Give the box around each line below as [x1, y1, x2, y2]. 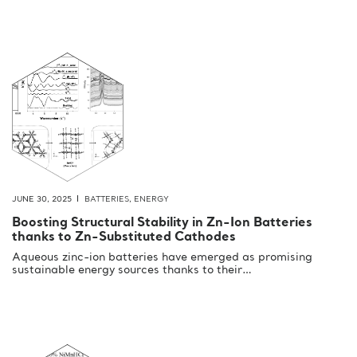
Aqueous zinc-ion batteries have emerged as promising [12, 252, 312, 264]
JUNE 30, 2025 [12, 195, 72, 204]
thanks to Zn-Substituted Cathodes [12, 231, 236, 245]
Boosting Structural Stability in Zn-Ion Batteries [12, 217, 312, 230]
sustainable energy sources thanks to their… [12, 265, 252, 277]
